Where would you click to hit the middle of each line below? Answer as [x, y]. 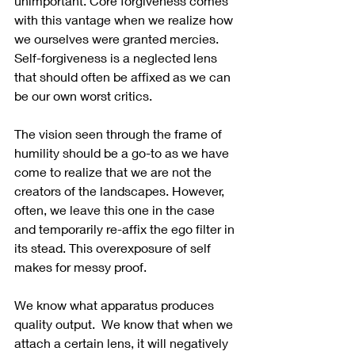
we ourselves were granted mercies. [120, 39]
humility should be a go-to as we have [123, 153]
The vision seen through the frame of [120, 134]
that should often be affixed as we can [124, 77]
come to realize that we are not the [115, 172]
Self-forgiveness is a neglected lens [117, 58]
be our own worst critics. [83, 96]
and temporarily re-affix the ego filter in [126, 229]
